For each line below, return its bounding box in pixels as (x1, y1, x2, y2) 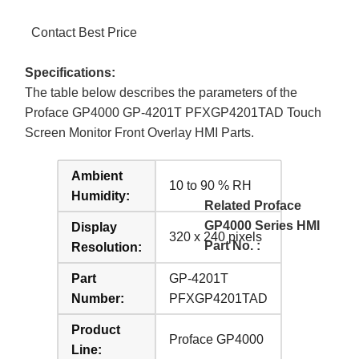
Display (71, 220, 118, 234)
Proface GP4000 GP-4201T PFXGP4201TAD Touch (25, 105, 322, 119)
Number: (71, 291, 125, 305)
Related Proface (204, 198, 301, 212)
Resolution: (71, 240, 143, 254)
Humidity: (71, 188, 131, 203)
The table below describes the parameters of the (25, 85, 298, 99)
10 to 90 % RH (169, 178, 252, 192)
